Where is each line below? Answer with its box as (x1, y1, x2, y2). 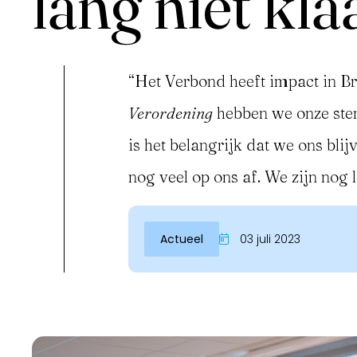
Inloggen (37, 202, 88, 218)
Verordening (128, 103, 213, 123)
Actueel (160, 231, 203, 247)
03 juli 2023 (237, 231, 300, 247)
